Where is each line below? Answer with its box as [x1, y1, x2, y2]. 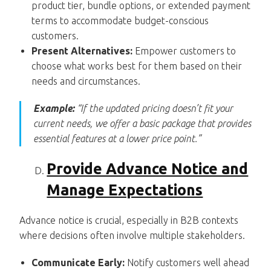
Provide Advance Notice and [47, 160, 249, 177]
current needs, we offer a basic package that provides [33, 117, 252, 129]
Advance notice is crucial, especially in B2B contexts [19, 214, 239, 226]
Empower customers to [132, 45, 237, 56]
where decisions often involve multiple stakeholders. [19, 229, 246, 241]
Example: [33, 102, 75, 114]
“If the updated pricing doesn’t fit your [74, 102, 233, 114]
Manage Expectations [47, 181, 203, 198]
